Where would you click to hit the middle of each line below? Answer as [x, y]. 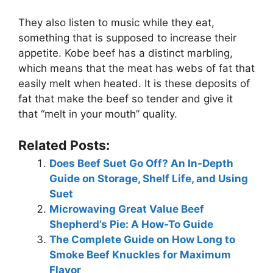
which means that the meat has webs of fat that [136, 69]
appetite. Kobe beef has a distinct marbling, [126, 53]
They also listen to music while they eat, [116, 23]
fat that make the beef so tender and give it [126, 99]
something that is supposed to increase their [127, 38]
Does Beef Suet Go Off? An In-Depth [141, 163]
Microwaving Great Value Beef [127, 209]
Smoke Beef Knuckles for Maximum [140, 254]
